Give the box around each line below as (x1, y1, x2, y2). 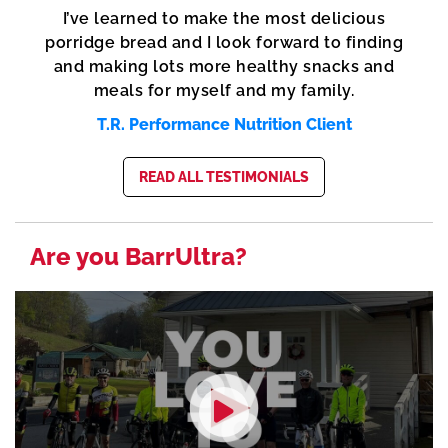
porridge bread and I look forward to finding (45, 32, 403, 52)
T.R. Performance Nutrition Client (96, 114, 352, 134)
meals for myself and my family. (93, 80, 355, 100)
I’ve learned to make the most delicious (62, 8, 386, 28)
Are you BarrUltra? (30, 241, 247, 271)
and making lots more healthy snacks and (53, 56, 395, 76)
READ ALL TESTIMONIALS (139, 168, 309, 185)
